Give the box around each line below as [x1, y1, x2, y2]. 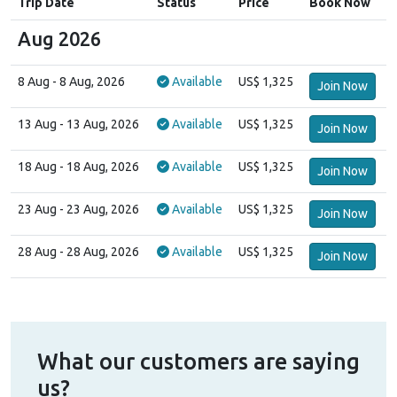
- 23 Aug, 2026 [59, 201, 139, 216]
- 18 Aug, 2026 [59, 159, 139, 174]
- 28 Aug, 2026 [59, 244, 139, 259]
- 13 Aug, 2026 [59, 116, 139, 131]
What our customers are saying [37, 347, 360, 374]
